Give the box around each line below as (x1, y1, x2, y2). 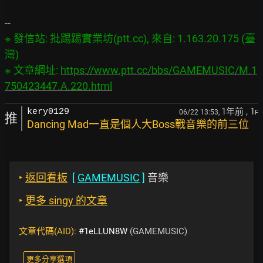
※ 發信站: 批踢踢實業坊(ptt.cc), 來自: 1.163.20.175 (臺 (5, 32, 255, 45)
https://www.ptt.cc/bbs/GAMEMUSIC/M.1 (60, 64, 257, 76)
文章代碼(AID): (19, 226, 79, 237)
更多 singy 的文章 (25, 194, 107, 207)
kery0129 (27, 107, 69, 117)
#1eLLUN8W (79, 226, 127, 237)
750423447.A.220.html (5, 80, 112, 92)
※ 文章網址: (5, 64, 60, 76)
